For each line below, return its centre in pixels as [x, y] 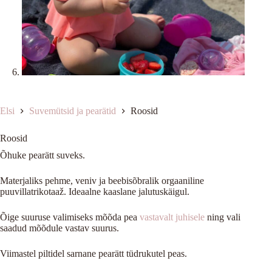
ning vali [223, 217]
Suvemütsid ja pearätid [73, 110]
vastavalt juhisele [172, 217]
